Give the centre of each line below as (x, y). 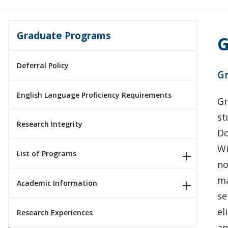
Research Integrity (50, 124)
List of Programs (47, 154)
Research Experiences (55, 212)
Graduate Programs (64, 35)
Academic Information (57, 183)
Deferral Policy (43, 65)
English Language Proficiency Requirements (94, 95)
